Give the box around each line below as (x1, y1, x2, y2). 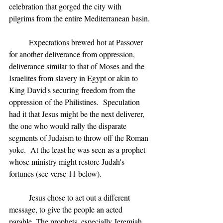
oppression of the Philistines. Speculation (9, 97, 142, 107)
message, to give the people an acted (9, 204, 124, 215)
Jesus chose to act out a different (9, 192, 29, 203)
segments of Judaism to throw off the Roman (9, 132, 150, 143)
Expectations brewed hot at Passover (9, 37, 29, 47)
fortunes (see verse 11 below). (9, 168, 102, 179)
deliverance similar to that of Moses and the (9, 61, 146, 71)
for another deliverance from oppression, (9, 49, 137, 59)
